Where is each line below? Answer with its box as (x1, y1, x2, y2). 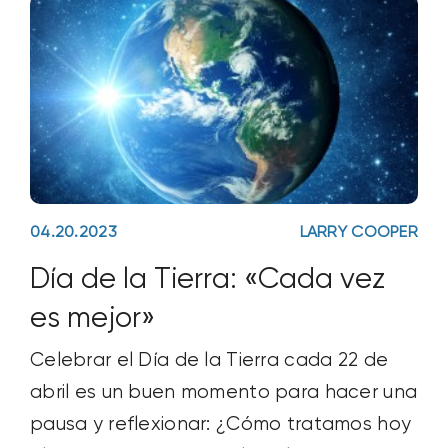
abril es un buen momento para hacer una (29, 382, 418, 402)
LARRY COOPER (299, 224, 419, 241)
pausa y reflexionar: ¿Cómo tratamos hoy (29, 414, 412, 434)
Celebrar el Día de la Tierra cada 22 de (29, 350, 389, 370)
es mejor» (29, 304, 155, 335)
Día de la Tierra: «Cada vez (29, 265, 385, 296)
